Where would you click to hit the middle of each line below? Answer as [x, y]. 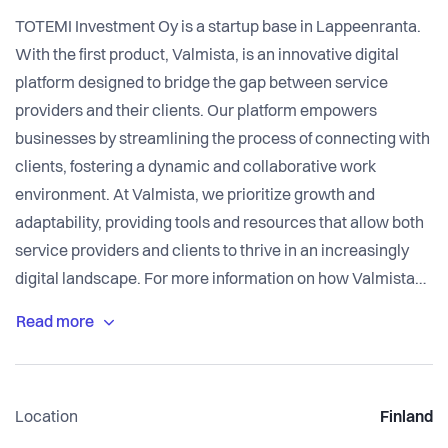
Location [46, 418]
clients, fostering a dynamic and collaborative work [195, 168]
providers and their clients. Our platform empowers [196, 112]
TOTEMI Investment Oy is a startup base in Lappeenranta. [218, 28]
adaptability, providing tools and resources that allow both [219, 224]
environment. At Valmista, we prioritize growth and [195, 196]
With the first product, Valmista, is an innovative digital [207, 56]
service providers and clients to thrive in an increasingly [212, 252]
